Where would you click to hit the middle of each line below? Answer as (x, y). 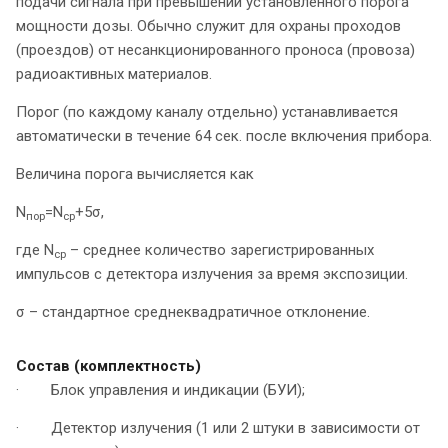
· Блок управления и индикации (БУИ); (160, 390)
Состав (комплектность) (108, 366)
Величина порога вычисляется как (135, 174)
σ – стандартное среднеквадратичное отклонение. (193, 312)
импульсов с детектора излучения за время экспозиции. (212, 274)
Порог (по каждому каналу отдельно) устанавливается (207, 112)
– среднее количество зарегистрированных (220, 250)
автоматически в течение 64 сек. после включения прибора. (224, 136)
